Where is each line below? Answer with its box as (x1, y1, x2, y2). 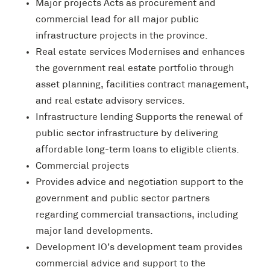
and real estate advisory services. (36, 96, 185, 106)
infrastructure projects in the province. (36, 31, 208, 41)
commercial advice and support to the (36, 259, 206, 269)
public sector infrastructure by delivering (36, 129, 218, 139)
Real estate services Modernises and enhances (36, 48, 245, 57)
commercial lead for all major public (36, 15, 199, 25)
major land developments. (36, 227, 153, 236)
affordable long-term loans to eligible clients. (36, 145, 239, 155)
